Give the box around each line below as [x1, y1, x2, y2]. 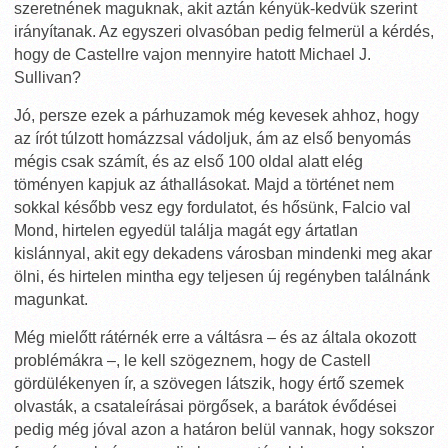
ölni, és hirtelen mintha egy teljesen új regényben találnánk [14, 268, 430, 285]
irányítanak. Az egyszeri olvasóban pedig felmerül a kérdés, [14, 23, 434, 40]
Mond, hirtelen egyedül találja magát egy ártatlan [14, 222, 358, 239]
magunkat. [14, 291, 88, 308]
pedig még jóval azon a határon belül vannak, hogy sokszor [14, 421, 434, 438]
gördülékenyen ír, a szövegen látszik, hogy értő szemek [14, 375, 404, 392]
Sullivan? [14, 69, 81, 86]
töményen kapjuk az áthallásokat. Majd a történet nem [14, 176, 394, 193]
